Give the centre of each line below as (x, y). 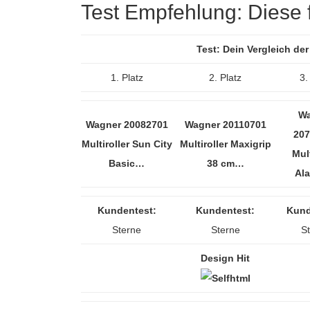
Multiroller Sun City (127, 144)
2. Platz (225, 77)
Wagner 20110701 (225, 125)
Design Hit (225, 258)
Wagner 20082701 (127, 125)
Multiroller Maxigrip (225, 144)
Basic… (127, 163)
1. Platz (127, 77)
